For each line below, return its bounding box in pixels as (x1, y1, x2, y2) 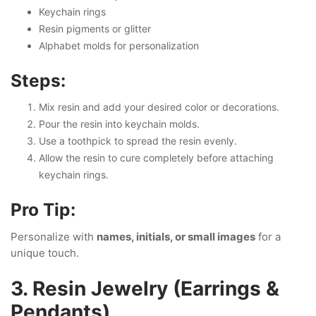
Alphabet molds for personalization (39, 39, 199, 51)
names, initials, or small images (97, 229, 255, 243)
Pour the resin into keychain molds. (39, 118, 200, 130)
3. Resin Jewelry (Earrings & (11, 276, 279, 300)
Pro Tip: (11, 199, 75, 220)
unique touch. (11, 245, 79, 260)
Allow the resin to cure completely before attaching (39, 152, 274, 164)
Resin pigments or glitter (39, 22, 151, 35)
